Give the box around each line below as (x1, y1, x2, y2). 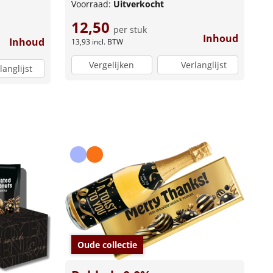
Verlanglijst (180, 59, 227, 71)
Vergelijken (89, 59, 135, 71)
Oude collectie (77, 238, 137, 250)
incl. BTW (91, 36, 123, 47)
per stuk (113, 23, 147, 35)
